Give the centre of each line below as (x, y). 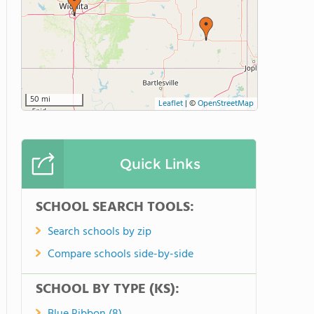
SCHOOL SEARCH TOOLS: (115, 207)
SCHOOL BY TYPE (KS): (108, 289)
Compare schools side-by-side (121, 254)
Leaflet (171, 104)
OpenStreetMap (226, 104)
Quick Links (160, 164)
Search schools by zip (100, 232)
